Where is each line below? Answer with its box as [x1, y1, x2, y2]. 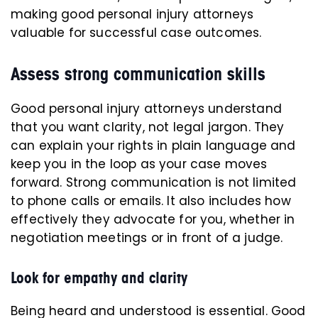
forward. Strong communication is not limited [11, 174, 297, 192]
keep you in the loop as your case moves [11, 155, 268, 173]
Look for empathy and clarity [11, 268, 187, 288]
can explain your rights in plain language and [11, 137, 296, 155]
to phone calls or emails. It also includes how [11, 192, 291, 210]
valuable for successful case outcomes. [11, 24, 262, 42]
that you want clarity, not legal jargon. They [11, 119, 285, 136]
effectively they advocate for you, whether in [11, 211, 295, 229]
